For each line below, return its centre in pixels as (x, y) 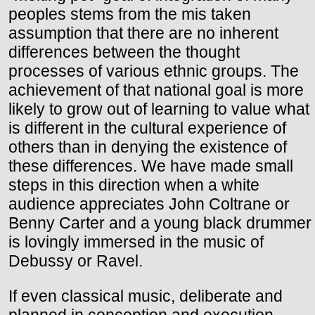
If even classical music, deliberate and (146, 296)
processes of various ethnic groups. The (154, 71)
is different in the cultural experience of (147, 128)
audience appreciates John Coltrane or (149, 204)
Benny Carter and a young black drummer (160, 223)
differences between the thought (124, 52)
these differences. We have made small (151, 166)
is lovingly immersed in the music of (136, 242)
